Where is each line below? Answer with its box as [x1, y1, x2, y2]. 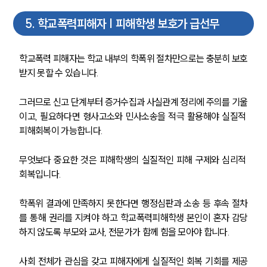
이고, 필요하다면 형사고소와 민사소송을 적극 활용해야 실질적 [19, 110, 248, 123]
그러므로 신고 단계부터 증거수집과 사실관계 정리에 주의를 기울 [19, 96, 248, 108]
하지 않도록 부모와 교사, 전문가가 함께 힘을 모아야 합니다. [19, 226, 229, 238]
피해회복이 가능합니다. [19, 125, 103, 137]
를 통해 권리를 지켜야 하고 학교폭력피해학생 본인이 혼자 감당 [19, 212, 248, 224]
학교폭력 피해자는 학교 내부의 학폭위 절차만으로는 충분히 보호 [19, 52, 248, 65]
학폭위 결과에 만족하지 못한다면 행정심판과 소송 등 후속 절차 [19, 197, 248, 210]
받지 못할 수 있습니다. [19, 67, 101, 79]
